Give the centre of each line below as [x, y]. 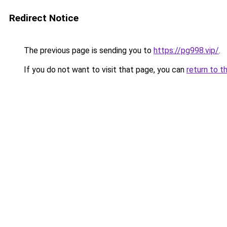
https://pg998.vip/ [186, 50]
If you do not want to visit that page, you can [104, 70]
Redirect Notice [44, 18]
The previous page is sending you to [88, 50]
